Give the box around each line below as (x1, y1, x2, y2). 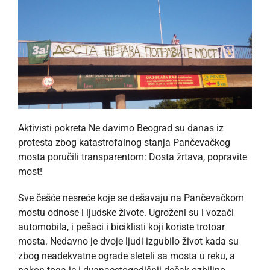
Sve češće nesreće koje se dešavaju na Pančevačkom (18, 192, 244, 204)
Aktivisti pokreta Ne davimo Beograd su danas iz (18, 122, 224, 134)
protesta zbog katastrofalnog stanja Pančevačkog (18, 136, 230, 148)
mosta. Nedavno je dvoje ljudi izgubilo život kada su (18, 235, 239, 247)
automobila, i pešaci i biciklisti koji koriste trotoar (18, 221, 225, 233)
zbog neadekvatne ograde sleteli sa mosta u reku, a (18, 250, 235, 262)
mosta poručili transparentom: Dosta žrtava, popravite (18, 151, 247, 163)
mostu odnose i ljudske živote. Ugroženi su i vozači (18, 206, 234, 218)
